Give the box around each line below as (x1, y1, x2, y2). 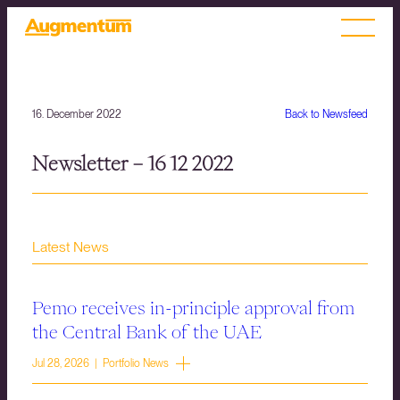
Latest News (32, 238, 109, 256)
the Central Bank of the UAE (32, 322, 262, 341)
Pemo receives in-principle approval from (32, 298, 354, 317)
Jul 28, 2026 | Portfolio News (32, 357, 169, 371)
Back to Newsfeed (285, 108, 368, 121)
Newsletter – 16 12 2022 (32, 154, 233, 174)
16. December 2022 (32, 108, 121, 121)
